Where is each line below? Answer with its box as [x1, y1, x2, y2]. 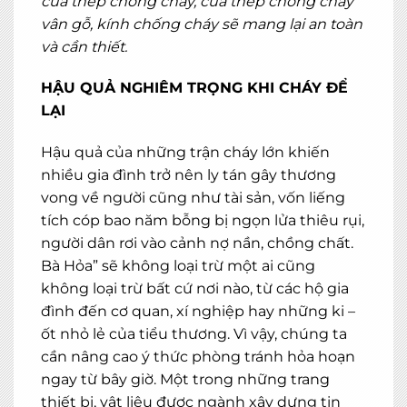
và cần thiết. [41, 37, 127, 55]
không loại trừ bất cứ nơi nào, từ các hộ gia [41, 280, 349, 298]
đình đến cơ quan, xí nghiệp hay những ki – [41, 303, 355, 321]
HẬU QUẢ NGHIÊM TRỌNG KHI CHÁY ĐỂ [41, 79, 348, 97]
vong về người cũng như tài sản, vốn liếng [41, 189, 345, 207]
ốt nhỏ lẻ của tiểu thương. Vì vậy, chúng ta [41, 325, 347, 343]
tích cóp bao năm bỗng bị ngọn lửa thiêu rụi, [41, 212, 364, 230]
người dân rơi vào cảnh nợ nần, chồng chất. [41, 234, 353, 253]
